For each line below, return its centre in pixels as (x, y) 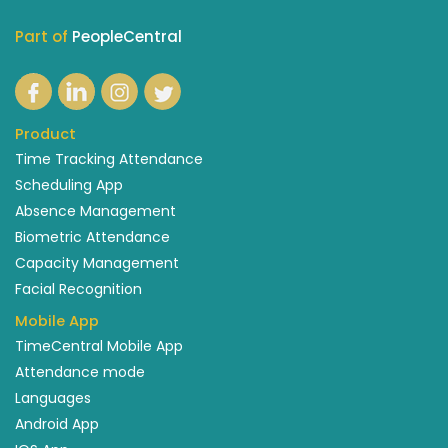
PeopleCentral (127, 36)
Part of (43, 36)
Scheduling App (69, 184)
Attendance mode (80, 372)
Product (45, 133)
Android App (57, 424)
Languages (53, 398)
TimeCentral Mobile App (99, 346)
